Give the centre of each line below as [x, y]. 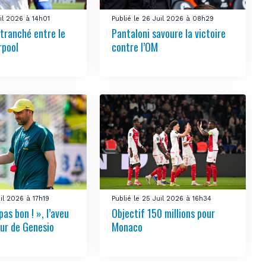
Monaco [127, 227]
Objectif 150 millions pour [164, 213]
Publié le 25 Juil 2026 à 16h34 [162, 199]
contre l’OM [135, 47]
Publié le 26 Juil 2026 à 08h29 [163, 19]
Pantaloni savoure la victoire [169, 34]
